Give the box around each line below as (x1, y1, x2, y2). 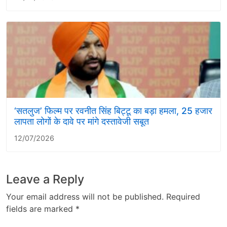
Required (166, 191, 200, 202)
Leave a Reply (6, 171, 84, 186)
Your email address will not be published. (6, 191, 164, 202)
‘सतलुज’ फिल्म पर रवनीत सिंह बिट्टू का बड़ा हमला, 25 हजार (14, 105, 212, 116)
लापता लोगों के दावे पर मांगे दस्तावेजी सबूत (14, 116, 149, 127)
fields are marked (6, 203, 75, 214)
